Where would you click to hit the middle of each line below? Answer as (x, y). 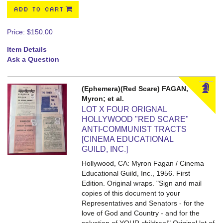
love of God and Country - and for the (141, 213)
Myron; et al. (103, 99)
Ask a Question (33, 59)
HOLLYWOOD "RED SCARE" (135, 119)
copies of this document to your (131, 193)
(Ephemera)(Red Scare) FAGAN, (135, 89)
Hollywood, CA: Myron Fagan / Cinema (143, 163)
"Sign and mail (179, 183)
